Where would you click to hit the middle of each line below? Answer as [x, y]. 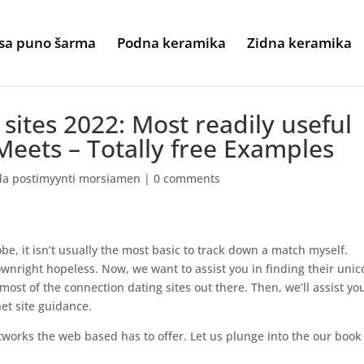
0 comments [187, 178]
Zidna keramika [299, 43]
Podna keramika [171, 43]
